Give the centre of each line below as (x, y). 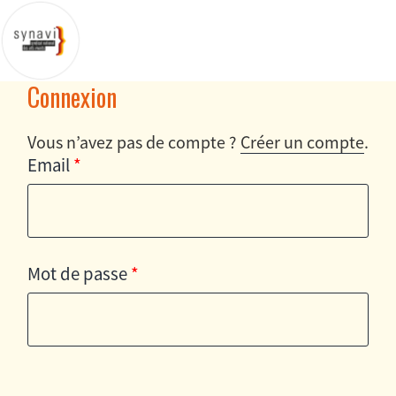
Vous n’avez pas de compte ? (134, 142)
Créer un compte (302, 142)
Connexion (72, 97)
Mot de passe (79, 274)
